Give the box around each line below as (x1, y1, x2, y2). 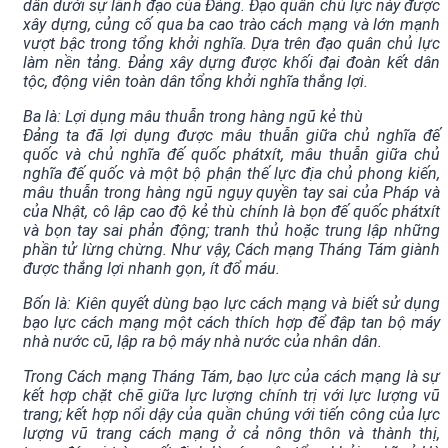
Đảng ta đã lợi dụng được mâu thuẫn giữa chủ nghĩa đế (23, 126, 440, 146)
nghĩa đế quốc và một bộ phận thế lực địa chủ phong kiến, (23, 164, 440, 184)
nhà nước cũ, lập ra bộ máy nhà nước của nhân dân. (23, 332, 382, 352)
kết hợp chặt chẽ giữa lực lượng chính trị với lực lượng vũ (23, 386, 440, 406)
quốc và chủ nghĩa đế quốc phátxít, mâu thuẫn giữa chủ (23, 145, 440, 165)
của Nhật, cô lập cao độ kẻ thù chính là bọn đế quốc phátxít (23, 202, 440, 222)
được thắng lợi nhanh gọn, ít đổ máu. (23, 259, 280, 279)
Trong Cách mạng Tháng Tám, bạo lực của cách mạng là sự (23, 367, 440, 387)
